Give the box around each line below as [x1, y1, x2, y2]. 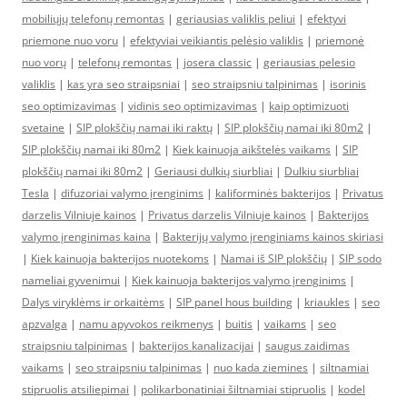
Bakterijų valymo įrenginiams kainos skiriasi [163, 229, 383, 244]
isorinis [330, 76, 366, 92]
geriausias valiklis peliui [176, 11, 295, 26]
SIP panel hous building [176, 294, 293, 310]
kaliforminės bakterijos [215, 185, 331, 201]
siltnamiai [320, 360, 369, 375]
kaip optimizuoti [269, 98, 349, 114]
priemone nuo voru [22, 33, 118, 48]
